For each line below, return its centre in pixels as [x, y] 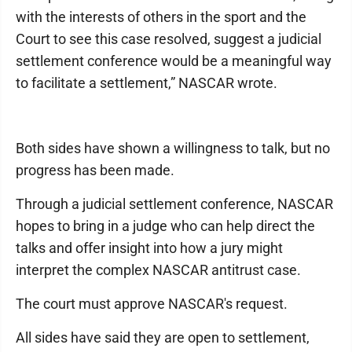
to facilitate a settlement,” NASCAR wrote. [147, 83]
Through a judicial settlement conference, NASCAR [174, 204]
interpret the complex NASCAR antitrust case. [158, 270]
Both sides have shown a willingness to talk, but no [173, 148]
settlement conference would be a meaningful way [174, 61]
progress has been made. [95, 170]
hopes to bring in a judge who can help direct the [165, 226]
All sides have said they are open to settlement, [163, 337]
